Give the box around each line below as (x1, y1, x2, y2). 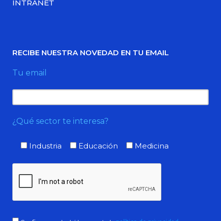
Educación (78, 141, 118, 151)
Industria (29, 141, 62, 151)
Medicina (135, 141, 169, 151)
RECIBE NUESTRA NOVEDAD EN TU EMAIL (12, 47, 169, 57)
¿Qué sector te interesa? (12, 116, 109, 126)
